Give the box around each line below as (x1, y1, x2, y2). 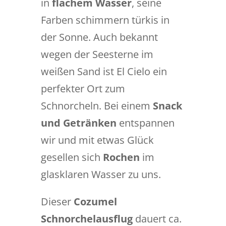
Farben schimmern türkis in (40, 13, 169, 27)
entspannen (116, 116, 175, 130)
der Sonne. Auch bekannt (40, 30, 158, 44)
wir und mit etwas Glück (40, 133, 154, 147)
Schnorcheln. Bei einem (40, 99, 153, 112)
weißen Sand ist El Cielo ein (40, 65, 167, 78)
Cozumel (73, 195, 117, 208)
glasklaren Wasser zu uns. (40, 167, 161, 181)
